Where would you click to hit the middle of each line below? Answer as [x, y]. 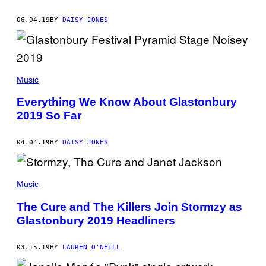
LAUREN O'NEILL [91, 247]
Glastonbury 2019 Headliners [96, 220]
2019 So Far [49, 116]
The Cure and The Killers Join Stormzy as [129, 207]
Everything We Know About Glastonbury [127, 102]
